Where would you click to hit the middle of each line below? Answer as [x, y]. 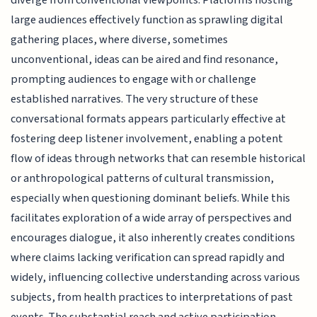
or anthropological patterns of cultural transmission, [143, 179]
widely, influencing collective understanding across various [156, 278]
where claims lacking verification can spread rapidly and [148, 258]
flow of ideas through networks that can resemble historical [158, 159]
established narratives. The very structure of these [135, 99]
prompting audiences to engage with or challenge [134, 80]
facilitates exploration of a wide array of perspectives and [151, 218]
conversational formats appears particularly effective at [149, 119]
